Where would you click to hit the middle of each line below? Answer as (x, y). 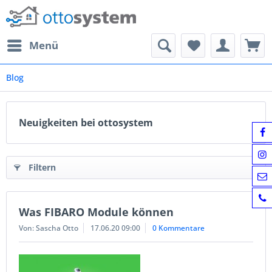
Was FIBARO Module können (96, 212)
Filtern (42, 167)
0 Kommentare (178, 228)
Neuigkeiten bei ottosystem (86, 123)
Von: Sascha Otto (49, 228)
